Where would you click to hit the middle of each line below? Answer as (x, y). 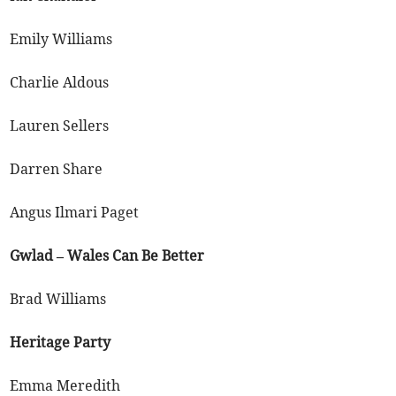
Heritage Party (61, 343)
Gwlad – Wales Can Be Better (107, 256)
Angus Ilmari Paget (75, 213)
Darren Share (57, 169)
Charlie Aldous (60, 83)
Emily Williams (61, 39)
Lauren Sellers (60, 126)
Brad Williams (58, 299)
